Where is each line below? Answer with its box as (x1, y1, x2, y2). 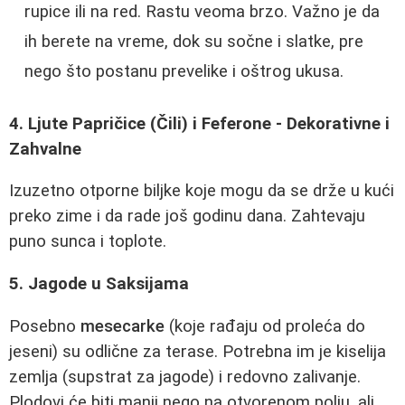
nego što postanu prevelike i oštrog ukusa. (24, 61, 344, 82)
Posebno (9, 316, 80, 336)
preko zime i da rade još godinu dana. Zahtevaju (9, 206, 365, 227)
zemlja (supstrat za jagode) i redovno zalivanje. (9, 366, 361, 387)
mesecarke (80, 316, 165, 336)
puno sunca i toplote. (9, 231, 166, 252)
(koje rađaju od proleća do (165, 316, 365, 336)
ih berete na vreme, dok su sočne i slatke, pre (24, 32, 363, 52)
